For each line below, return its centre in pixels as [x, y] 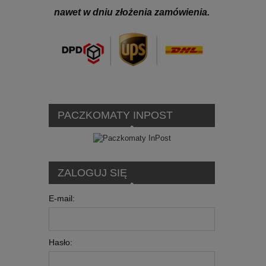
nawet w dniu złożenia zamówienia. [132, 12]
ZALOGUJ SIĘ [92, 172]
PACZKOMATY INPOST [115, 115]
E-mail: [62, 199]
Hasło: [61, 243]
